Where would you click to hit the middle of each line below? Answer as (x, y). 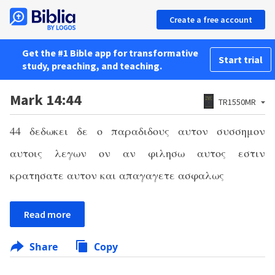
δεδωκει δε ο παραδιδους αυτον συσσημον (148, 131)
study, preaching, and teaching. (92, 66)
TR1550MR (237, 102)
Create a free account (211, 20)
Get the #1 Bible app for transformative (110, 53)
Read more (47, 214)
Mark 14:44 (46, 100)
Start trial (241, 60)
